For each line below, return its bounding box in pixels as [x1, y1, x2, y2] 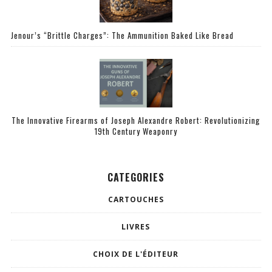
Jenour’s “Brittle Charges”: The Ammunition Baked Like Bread [10, 29, 234, 41]
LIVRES [121, 221, 151, 232]
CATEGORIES [107, 169, 165, 185]
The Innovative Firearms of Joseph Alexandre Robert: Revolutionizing [12, 114, 260, 126]
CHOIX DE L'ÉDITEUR [93, 248, 179, 259]
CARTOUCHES [107, 194, 164, 205]
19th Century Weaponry [94, 124, 177, 137]
